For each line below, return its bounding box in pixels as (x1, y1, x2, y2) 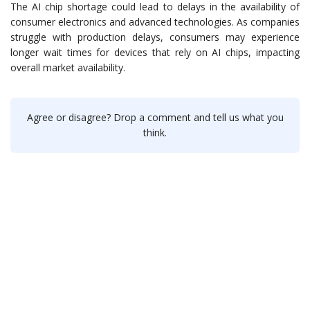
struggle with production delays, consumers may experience (10, 30, 300, 44)
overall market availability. (10, 61, 125, 75)
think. (143, 126, 167, 140)
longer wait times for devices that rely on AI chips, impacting (10, 46, 300, 60)
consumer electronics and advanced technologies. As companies (10, 15, 300, 29)
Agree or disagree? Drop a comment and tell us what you (26, 111, 284, 125)
